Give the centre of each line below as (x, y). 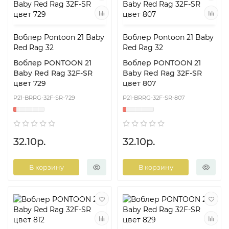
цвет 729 (30, 84)
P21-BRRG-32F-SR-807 (154, 98)
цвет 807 (139, 84)
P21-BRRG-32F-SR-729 (44, 98)
